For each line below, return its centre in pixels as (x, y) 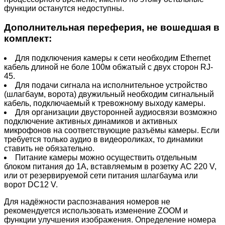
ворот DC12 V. (31, 185)
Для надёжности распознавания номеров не (87, 202)
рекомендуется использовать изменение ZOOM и (96, 211)
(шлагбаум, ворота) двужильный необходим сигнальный (109, 94)
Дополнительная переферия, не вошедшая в (112, 28)
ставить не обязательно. (49, 149)
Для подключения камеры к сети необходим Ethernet (113, 58)
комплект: (28, 39)
